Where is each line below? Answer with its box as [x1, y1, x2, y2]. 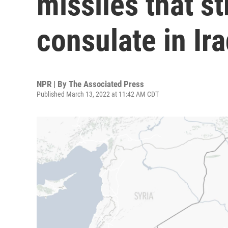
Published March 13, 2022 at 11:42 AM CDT [37, 90, 159, 98]
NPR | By [37, 79, 69, 89]
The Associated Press [69, 79, 144, 89]
